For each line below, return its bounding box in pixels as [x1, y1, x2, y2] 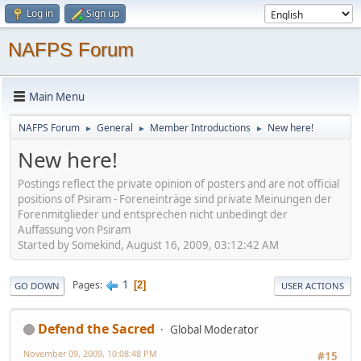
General [97, 121, 133, 135]
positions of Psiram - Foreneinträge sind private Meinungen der [18, 191, 332, 206]
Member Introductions [150, 121, 251, 135]
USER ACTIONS [281, 279, 344, 292]
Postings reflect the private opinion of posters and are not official [18, 176, 339, 191]
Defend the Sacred [38, 319, 155, 338]
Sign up [86, 6, 119, 20]
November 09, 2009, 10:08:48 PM [23, 346, 157, 359]
